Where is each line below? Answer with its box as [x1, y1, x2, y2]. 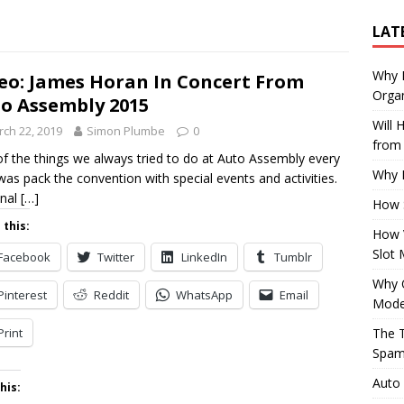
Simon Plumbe [87, 123, 165, 139]
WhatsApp [176, 287, 233, 303]
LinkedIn [181, 249, 227, 265]
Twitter [97, 249, 134, 265]
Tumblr [274, 249, 312, 265]
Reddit [94, 287, 129, 303]
